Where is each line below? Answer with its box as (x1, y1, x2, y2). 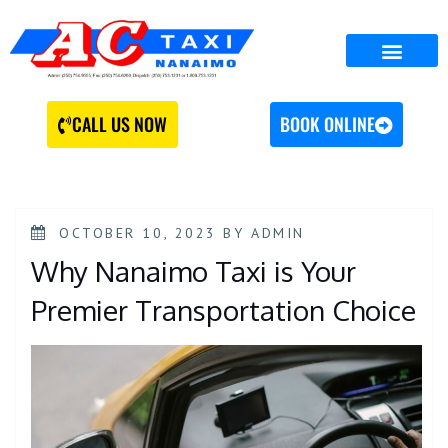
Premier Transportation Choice (31, 291, 416, 328)
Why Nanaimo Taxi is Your (31, 252, 356, 289)
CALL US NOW (71, 111, 167, 138)
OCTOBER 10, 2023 (59, 224, 217, 243)
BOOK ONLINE (279, 111, 375, 138)
